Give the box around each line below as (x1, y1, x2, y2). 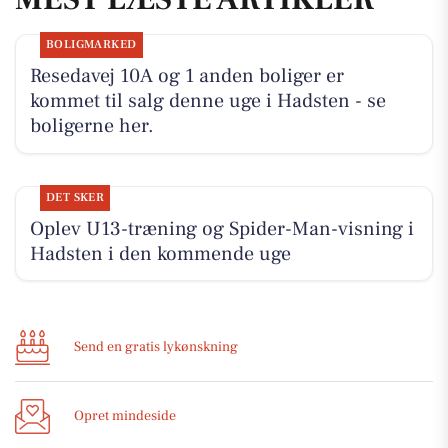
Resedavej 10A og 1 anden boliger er (29, 63, 344, 90)
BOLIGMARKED (45, 37, 137, 53)
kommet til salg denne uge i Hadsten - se (29, 88, 386, 115)
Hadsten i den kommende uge (29, 240, 291, 267)
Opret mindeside (74, 406, 176, 425)
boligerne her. (29, 113, 154, 140)
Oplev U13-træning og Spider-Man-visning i (29, 215, 414, 242)
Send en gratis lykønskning (74, 337, 238, 356)
